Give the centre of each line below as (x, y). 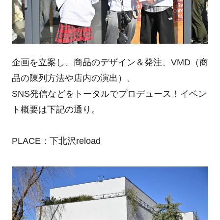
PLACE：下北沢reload (56, 141)
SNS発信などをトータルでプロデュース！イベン (109, 94)
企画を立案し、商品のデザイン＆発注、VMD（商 (110, 62)
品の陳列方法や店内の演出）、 (73, 78)
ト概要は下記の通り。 (56, 109)
